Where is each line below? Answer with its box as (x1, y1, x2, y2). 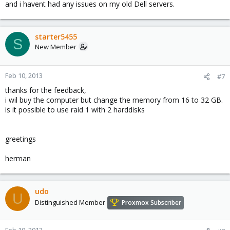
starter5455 (35, 32, 77, 42)
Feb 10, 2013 (5, 71, 43, 80)
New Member (35, 42, 76, 51)
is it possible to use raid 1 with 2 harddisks (5, 105, 145, 114)
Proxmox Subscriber (122, 198, 181, 207)
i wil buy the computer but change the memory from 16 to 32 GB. (5, 95, 223, 105)
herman (5, 154, 31, 163)
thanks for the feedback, (5, 85, 86, 95)
